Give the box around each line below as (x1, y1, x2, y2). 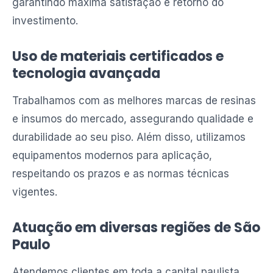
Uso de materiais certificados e (12, 47, 224, 66)
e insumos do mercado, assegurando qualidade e (12, 113, 253, 125)
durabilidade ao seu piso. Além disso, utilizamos (12, 131, 246, 143)
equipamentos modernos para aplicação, (12, 149, 212, 161)
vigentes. (12, 186, 57, 198)
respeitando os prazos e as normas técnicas (12, 168, 229, 180)
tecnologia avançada (12, 64, 160, 83)
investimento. (12, 15, 78, 27)
